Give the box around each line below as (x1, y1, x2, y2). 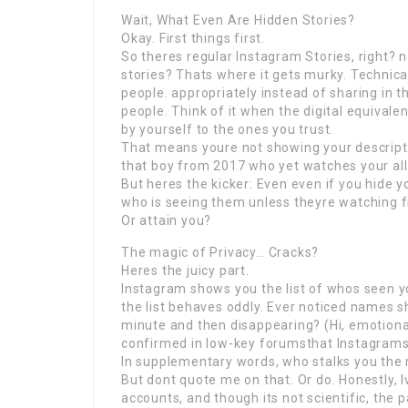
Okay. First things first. (121, 31, 265, 46)
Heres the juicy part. (121, 263, 250, 278)
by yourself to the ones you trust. (121, 122, 334, 137)
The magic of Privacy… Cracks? (121, 245, 320, 260)
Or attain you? (121, 213, 212, 228)
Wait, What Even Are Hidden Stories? (121, 13, 355, 27)
